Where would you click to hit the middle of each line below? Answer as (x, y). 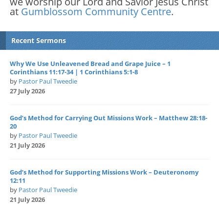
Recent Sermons (39, 40)
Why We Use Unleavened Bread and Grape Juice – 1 (90, 63)
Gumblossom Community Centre (96, 11)
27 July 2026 (27, 91)
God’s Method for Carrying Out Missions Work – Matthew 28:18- (109, 118)
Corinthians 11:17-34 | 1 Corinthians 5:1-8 (74, 72)
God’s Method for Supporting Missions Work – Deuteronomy (104, 172)
